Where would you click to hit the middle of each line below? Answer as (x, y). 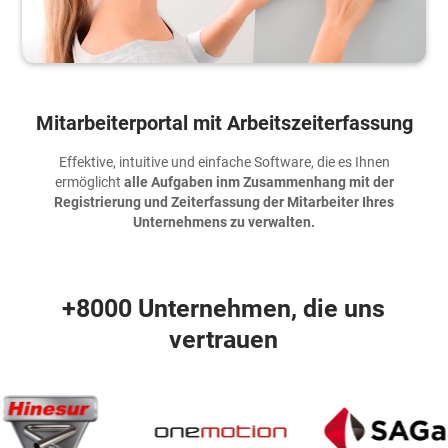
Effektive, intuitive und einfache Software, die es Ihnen (224, 161)
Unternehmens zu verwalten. (224, 221)
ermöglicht (89, 181)
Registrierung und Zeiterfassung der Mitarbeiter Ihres (224, 201)
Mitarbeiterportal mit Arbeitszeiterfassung (224, 122)
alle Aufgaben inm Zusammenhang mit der (258, 181)
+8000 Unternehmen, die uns (224, 308)
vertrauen (224, 339)
